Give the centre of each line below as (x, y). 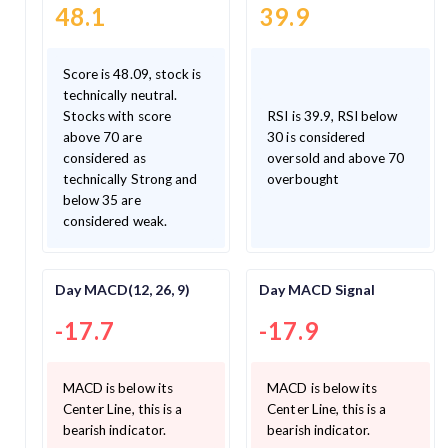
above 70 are (102, 136)
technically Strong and (130, 178)
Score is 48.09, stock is (132, 73)
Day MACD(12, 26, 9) (122, 290)
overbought (303, 178)
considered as (104, 157)
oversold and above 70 (336, 157)
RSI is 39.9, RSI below (332, 115)
